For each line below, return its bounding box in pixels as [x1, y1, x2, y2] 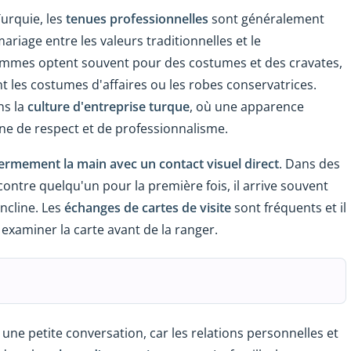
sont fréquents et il [231, 198, 346, 216]
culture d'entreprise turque [27, 97, 190, 115]
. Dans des [279, 154, 340, 172]
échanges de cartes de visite [64, 198, 231, 216]
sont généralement [208, 9, 324, 27]
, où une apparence [190, 97, 304, 115]
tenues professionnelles [66, 9, 208, 27]
